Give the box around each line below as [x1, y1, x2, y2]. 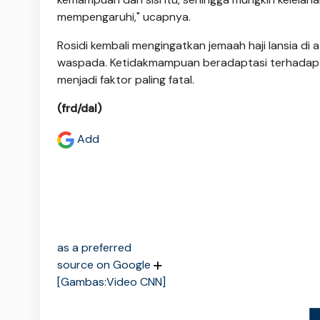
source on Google [57, 256, 154, 272]
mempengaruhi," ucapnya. [57, 9, 191, 24]
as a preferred [57, 239, 131, 255]
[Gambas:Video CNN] [57, 274, 166, 289]
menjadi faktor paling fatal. [57, 71, 194, 87]
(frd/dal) [57, 100, 101, 116]
